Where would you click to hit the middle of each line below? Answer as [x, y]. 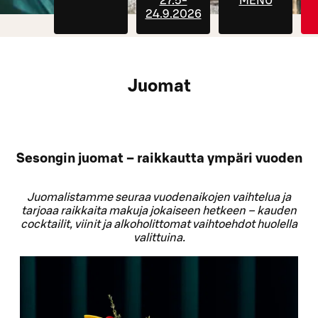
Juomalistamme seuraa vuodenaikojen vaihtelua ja [159, 198]
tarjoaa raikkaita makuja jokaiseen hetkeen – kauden [159, 211]
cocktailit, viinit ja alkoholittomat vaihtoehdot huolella [159, 225]
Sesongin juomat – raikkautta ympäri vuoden [159, 158]
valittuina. [159, 238]
